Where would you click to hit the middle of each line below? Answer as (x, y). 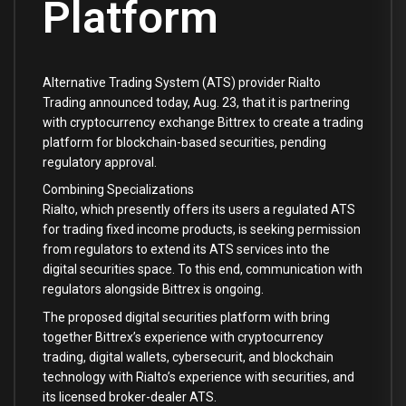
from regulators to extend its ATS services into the (186, 250)
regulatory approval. (100, 162)
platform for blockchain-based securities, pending (184, 142)
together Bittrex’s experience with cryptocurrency (183, 338)
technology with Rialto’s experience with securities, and (198, 377)
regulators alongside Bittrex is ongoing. (153, 290)
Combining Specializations (118, 190)
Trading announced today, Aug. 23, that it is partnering (196, 102)
